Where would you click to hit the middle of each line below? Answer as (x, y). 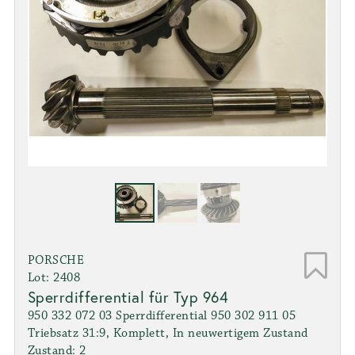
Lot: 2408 (54, 277)
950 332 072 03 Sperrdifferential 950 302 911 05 (162, 315)
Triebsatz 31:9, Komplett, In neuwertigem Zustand (168, 333)
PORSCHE (56, 260)
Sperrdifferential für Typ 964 (128, 296)
